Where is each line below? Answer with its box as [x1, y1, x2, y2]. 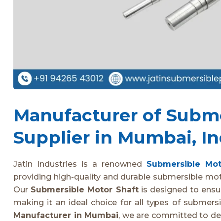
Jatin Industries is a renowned [13, 159, 147, 169]
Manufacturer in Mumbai [13, 210, 118, 220]
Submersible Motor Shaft [31, 184, 139, 194]
